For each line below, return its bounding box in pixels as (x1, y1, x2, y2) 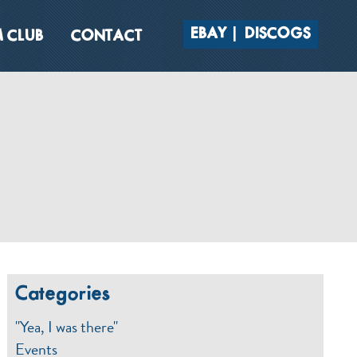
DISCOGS (245, 26, 311, 42)
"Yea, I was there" (15, 315, 119, 339)
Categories (15, 284, 112, 305)
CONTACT (71, 29, 143, 45)
